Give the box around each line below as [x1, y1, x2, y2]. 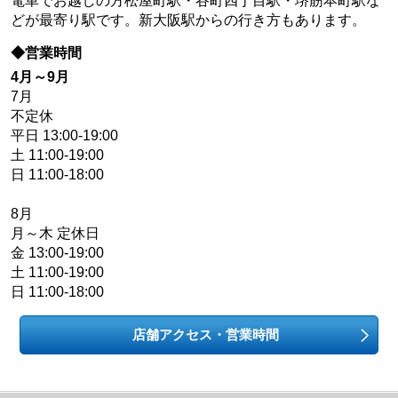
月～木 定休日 [11, 225, 99, 241]
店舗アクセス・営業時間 [132, 326, 279, 342]
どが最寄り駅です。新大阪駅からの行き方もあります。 [11, 12, 366, 28]
